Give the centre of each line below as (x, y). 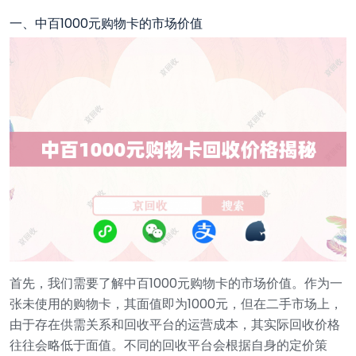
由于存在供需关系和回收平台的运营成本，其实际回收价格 (175, 324)
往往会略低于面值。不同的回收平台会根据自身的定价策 (168, 345)
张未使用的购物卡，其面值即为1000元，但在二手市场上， (176, 304)
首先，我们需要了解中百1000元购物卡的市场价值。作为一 (176, 283)
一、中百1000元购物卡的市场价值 (106, 23)
